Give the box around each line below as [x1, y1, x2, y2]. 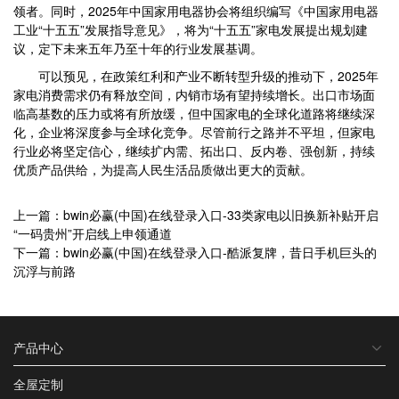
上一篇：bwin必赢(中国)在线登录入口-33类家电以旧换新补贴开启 [13, 206, 379, 224]
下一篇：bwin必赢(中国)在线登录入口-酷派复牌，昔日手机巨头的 [13, 243, 377, 261]
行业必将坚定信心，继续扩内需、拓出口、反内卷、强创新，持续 [13, 142, 375, 159]
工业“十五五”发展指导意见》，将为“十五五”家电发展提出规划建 [13, 20, 368, 38]
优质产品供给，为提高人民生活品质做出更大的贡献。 [13, 160, 313, 178]
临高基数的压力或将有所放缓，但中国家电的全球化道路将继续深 [13, 104, 375, 122]
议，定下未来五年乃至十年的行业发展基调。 [13, 39, 263, 57]
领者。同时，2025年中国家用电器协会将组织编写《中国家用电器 [13, 2, 379, 20]
